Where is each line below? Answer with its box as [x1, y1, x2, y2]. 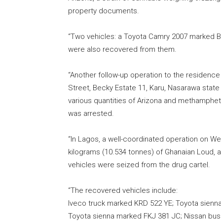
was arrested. [68, 109, 114, 118]
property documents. [68, 6, 139, 16]
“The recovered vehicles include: [68, 186, 178, 195]
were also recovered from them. [68, 45, 177, 54]
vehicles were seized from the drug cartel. [68, 160, 210, 170]
